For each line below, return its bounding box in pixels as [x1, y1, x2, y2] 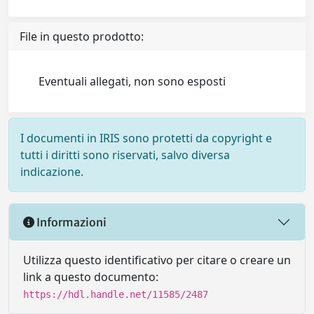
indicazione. [20, 164, 83, 179]
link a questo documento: [23, 269, 158, 285]
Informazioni [34, 214, 107, 229]
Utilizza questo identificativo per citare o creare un [23, 252, 291, 268]
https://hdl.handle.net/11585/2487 [23, 289, 208, 300]
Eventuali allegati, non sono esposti [39, 74, 226, 89]
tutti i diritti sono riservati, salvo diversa [20, 147, 230, 163]
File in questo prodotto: [20, 29, 144, 44]
